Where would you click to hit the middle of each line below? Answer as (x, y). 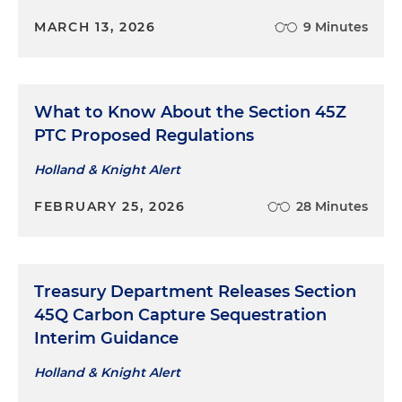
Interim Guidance (106, 339)
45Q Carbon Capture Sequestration (180, 315)
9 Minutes (336, 27)
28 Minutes (332, 207)
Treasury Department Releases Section (195, 292)
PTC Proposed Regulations (144, 136)
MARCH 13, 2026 (95, 27)
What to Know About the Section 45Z (190, 113)
